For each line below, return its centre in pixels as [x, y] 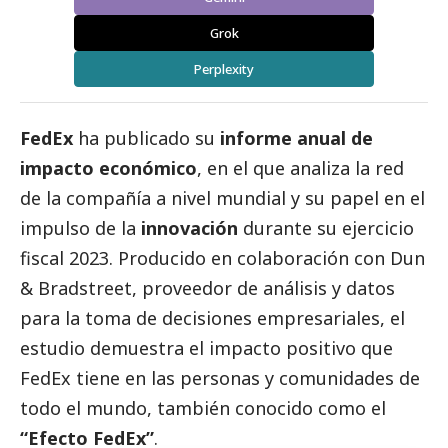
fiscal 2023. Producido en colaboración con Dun [222, 258]
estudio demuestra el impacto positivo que [206, 348]
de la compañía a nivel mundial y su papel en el [222, 198]
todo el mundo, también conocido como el [203, 408]
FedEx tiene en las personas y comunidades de [220, 378]
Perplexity [224, 69]
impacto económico [108, 168]
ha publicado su [146, 138]
